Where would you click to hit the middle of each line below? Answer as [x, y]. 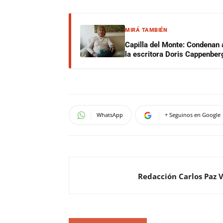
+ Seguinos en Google [193, 115]
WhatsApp [110, 115]
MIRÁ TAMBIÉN [146, 30]
